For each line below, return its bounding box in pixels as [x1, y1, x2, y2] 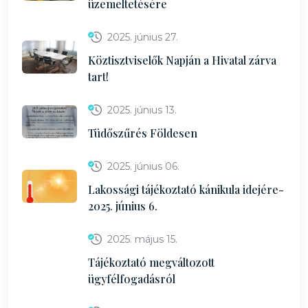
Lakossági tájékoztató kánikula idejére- [88, 182, 284, 197]
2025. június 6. [88, 199, 157, 213]
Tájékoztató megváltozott [88, 255, 214, 269]
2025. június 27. [107, 31, 178, 43]
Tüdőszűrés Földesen [88, 126, 197, 140]
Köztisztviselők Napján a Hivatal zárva [88, 53, 276, 67]
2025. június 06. [107, 160, 179, 173]
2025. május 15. [107, 233, 177, 245]
